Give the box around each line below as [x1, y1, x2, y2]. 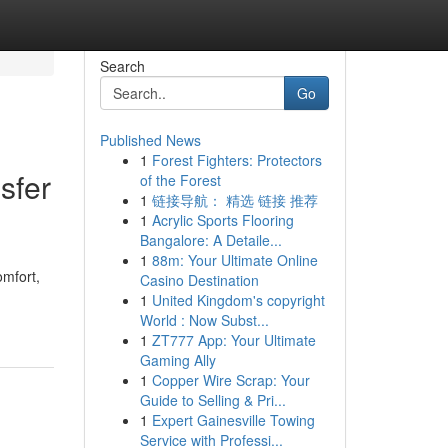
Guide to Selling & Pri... [139, 390, 286, 410]
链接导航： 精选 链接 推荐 [151, 190, 318, 210]
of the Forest [139, 170, 221, 190]
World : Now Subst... [139, 310, 269, 330]
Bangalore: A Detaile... [139, 230, 282, 250]
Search [99, 56, 145, 76]
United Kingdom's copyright [151, 290, 325, 310]
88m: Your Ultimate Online [151, 250, 318, 270]
